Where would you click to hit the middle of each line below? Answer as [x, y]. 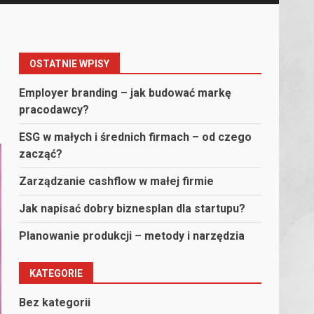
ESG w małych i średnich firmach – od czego [136, 137]
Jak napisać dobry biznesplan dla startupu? [132, 209]
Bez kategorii [55, 302]
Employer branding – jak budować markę [125, 93]
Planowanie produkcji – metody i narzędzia [132, 236]
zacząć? [41, 154]
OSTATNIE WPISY [70, 64]
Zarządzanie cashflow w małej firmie [117, 181]
